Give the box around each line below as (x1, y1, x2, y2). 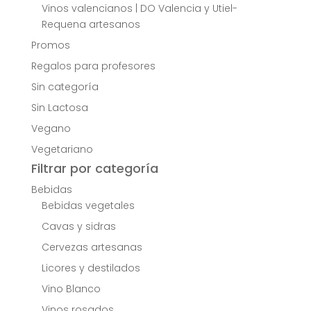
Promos (31, 38, 70, 53)
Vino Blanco (41, 282, 101, 296)
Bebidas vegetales (41, 199, 135, 213)
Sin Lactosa (31, 101, 88, 115)
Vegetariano (31, 142, 93, 157)
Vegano (31, 121, 71, 136)
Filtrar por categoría (31, 160, 158, 178)
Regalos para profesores (31, 59, 155, 74)
